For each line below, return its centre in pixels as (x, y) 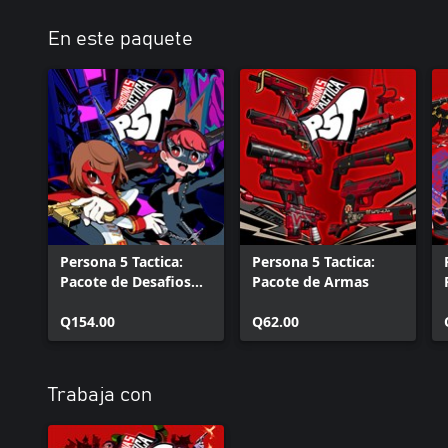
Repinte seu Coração (130, 301)
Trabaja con (100, 395)
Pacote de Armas (310, 281)
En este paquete (120, 39)
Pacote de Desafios (125, 281)
